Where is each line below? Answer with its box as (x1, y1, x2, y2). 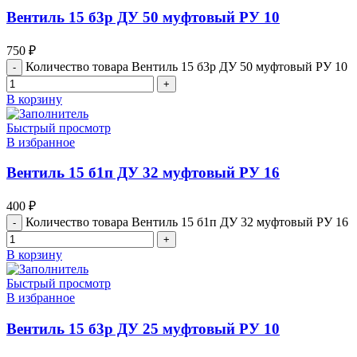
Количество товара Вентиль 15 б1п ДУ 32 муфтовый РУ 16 (25, 215, 348, 229)
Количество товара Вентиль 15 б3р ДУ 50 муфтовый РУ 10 (25, 59, 347, 73)
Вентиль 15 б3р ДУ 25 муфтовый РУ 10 (6, 320, 280, 337)
